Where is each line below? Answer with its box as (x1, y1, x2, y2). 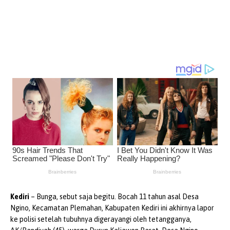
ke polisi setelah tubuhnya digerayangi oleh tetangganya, (10, 215, 191, 223)
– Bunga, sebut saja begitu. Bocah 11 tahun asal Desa (29, 192, 199, 201)
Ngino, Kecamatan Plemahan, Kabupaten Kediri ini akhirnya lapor (10, 203, 214, 212)
